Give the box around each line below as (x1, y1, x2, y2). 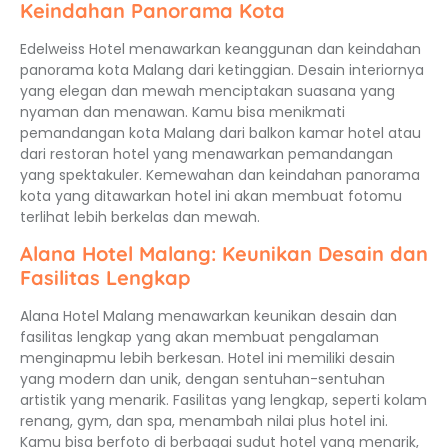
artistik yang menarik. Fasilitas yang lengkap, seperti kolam (20, 390, 427, 411)
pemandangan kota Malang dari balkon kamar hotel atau (20, 122, 421, 143)
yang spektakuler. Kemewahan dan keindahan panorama (20, 164, 420, 185)
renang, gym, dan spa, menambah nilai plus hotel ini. (20, 411, 388, 432)
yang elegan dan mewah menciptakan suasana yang (20, 80, 395, 101)
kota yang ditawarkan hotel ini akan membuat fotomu (20, 185, 402, 206)
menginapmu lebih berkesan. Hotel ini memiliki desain (20, 348, 395, 369)
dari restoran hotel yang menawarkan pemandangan (20, 143, 393, 164)
